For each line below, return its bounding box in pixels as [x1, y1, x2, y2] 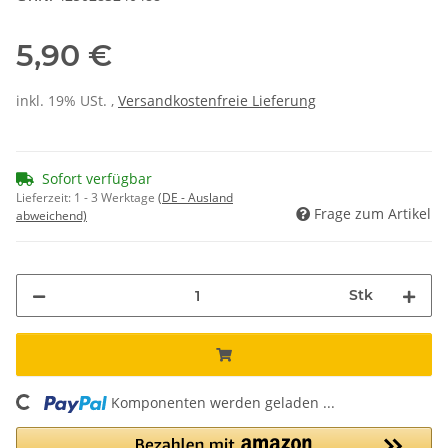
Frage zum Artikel [314, 204, 431, 224]
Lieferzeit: [16, 189, 74, 207]
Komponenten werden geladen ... [111, 393, 336, 413]
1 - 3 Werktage [74, 189, 158, 207]
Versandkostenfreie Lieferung [118, 91, 316, 111]
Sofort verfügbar [42, 169, 152, 189]
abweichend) [16, 207, 87, 225]
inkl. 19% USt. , [16, 91, 118, 111]
